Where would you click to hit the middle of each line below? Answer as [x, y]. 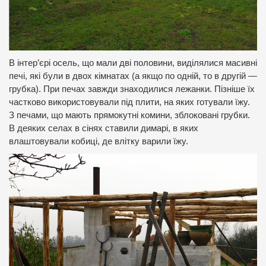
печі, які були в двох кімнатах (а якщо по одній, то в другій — [133, 76]
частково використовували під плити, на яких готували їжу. [129, 102]
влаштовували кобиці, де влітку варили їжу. [99, 142]
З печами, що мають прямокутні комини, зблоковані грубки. [129, 115]
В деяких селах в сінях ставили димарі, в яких [104, 129]
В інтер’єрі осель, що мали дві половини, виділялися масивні [133, 63]
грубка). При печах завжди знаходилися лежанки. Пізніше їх [132, 89]
